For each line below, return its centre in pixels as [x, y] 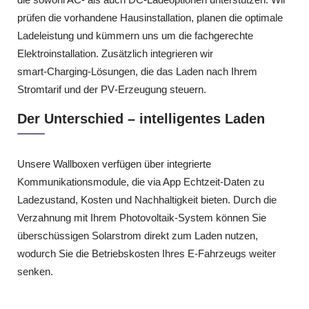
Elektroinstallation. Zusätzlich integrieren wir [115, 53]
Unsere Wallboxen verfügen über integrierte [114, 164]
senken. [35, 272]
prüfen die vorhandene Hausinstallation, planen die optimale [150, 17]
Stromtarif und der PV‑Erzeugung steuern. [112, 89]
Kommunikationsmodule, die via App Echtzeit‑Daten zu [141, 182]
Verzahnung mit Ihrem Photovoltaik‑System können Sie [142, 218]
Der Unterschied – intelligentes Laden [141, 119]
